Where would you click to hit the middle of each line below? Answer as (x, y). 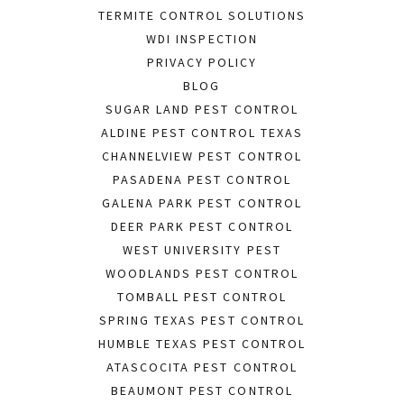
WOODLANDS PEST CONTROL (202, 274)
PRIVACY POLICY (202, 63)
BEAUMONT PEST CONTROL (202, 391)
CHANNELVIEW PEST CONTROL (202, 156)
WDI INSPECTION (202, 39)
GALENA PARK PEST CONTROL (202, 203)
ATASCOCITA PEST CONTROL (202, 367)
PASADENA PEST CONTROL (202, 180)
